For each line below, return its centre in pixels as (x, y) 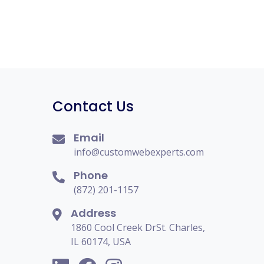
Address (93, 213)
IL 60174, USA (101, 242)
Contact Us (93, 106)
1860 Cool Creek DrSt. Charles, (138, 227)
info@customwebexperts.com (139, 152)
